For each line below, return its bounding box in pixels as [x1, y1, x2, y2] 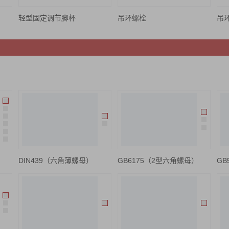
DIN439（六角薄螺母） [18, 156, 93, 165]
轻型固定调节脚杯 [18, 14, 76, 22]
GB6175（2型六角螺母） [118, 156, 198, 165]
